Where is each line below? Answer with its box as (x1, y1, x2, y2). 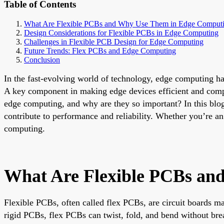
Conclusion (24, 55, 60, 64)
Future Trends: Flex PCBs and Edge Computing (24, 46, 176, 55)
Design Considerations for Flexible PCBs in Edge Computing (24, 28, 218, 37)
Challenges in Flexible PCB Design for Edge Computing (24, 37, 203, 46)
